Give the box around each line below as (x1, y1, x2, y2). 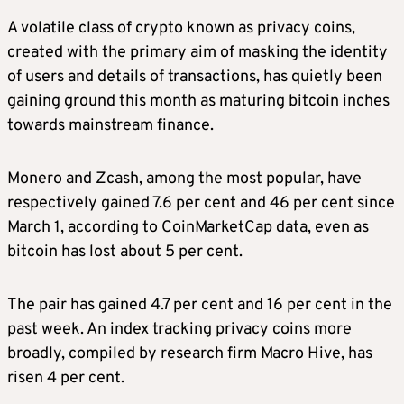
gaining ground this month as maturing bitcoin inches (7, 91, 390, 113)
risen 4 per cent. (7, 368, 124, 390)
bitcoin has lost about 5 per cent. (7, 242, 243, 263)
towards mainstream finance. (7, 115, 214, 137)
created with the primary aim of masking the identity (7, 42, 388, 64)
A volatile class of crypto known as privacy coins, (7, 18, 355, 40)
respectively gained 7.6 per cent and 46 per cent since (7, 193, 395, 215)
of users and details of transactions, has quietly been (7, 67, 382, 88)
